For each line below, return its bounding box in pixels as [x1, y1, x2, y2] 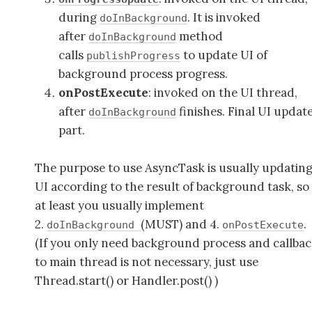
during [58, 9, 100, 25]
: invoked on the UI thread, [148, 84, 297, 100]
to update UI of [180, 47, 267, 63]
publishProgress [86, 49, 180, 61]
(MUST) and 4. [141, 216, 222, 232]
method [175, 28, 223, 44]
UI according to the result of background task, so [35, 178, 309, 194]
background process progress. [58, 65, 228, 81]
